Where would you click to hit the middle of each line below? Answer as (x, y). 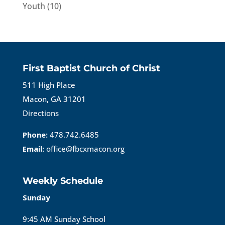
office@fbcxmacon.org (85, 148)
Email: (33, 148)
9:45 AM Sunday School (64, 219)
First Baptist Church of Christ (91, 68)
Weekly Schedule (63, 181)
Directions (40, 113)
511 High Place (49, 85)
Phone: (35, 134)
